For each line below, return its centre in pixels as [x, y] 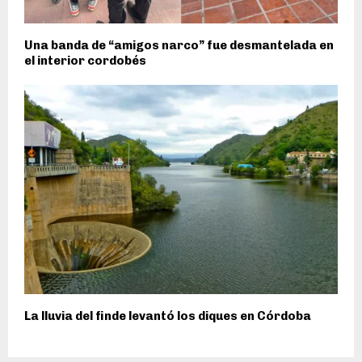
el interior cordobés [85, 61]
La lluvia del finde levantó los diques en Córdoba [168, 316]
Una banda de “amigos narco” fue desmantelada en [179, 46]
